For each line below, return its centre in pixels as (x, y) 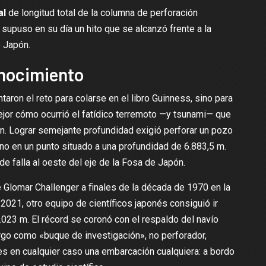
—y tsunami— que (195, 114)
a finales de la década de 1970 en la (154, 187)
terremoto (137, 114)
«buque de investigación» (92, 235)
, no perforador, (175, 235)
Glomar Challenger (41, 187)
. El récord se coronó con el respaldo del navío (123, 219)
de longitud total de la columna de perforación (102, 13)
